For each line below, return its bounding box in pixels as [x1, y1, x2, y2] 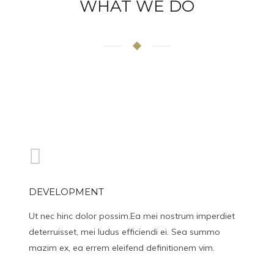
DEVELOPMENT [29, 186, 105, 198]
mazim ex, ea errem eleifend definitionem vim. [29, 242, 215, 253]
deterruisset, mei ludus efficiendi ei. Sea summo [29, 226, 221, 237]
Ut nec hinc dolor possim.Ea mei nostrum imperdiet [29, 210, 235, 221]
